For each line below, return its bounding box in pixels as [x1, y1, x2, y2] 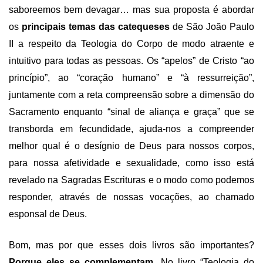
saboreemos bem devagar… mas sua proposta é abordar [9, 5, 254, 15]
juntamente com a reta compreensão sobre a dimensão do [9, 90, 254, 100]
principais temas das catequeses [22, 22, 170, 32]
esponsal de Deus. [9, 209, 87, 220]
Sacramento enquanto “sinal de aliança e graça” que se [9, 107, 254, 117]
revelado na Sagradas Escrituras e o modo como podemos [9, 175, 254, 186]
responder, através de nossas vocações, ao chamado [9, 192, 254, 203]
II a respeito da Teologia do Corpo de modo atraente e [9, 39, 254, 49]
